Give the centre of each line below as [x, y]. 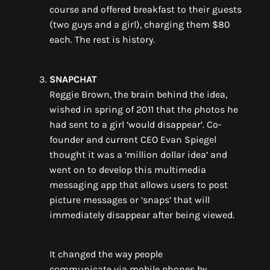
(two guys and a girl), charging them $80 [140, 25]
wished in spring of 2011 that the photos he [144, 110]
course [65, 10]
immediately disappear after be [118, 215]
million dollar [156, 155]
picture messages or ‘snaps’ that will [130, 200]
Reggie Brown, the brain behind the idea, [138, 95]
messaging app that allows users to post [139, 185]
